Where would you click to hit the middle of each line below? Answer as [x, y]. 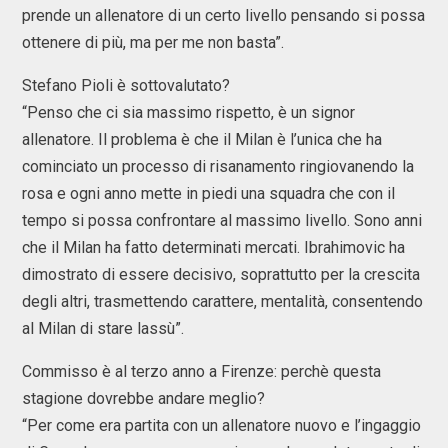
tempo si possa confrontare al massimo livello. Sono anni [222, 220]
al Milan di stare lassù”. [103, 328]
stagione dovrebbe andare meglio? [143, 398]
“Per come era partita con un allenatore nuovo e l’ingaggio [221, 425]
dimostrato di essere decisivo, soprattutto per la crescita [221, 274]
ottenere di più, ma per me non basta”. [155, 42]
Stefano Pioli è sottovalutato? [126, 85]
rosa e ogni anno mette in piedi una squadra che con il [208, 193]
